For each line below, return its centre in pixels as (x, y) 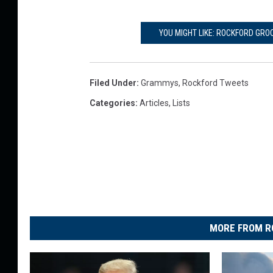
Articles (154, 103)
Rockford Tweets (215, 83)
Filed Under (113, 83)
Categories (112, 103)
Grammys (160, 83)
